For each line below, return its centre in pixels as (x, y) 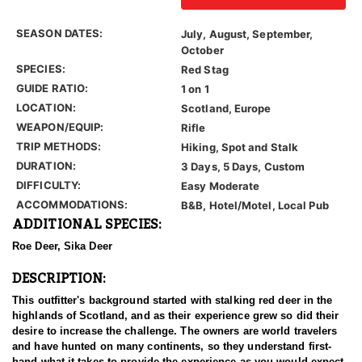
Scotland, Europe (226, 109)
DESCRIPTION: (59, 278)
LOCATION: (46, 108)
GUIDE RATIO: (53, 88)
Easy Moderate (221, 186)
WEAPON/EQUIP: (60, 127)
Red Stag (205, 70)
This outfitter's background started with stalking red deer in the (173, 301)
